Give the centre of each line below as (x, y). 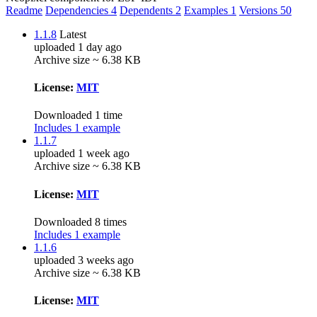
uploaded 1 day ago (78, 47)
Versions (260, 10)
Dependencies (78, 10)
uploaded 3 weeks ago (84, 260)
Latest (73, 34)
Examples (207, 10)
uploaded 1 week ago (82, 154)
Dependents (148, 10)
